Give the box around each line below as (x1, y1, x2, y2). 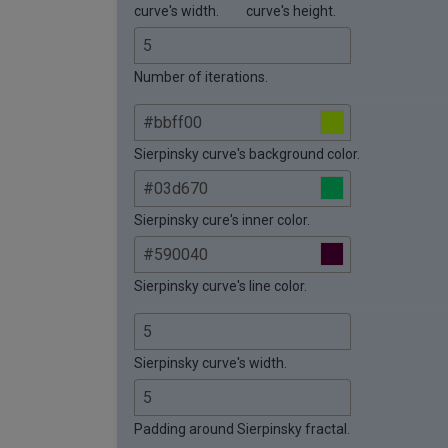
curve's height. (246, 2, 336, 19)
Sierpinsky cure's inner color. (134, 211, 310, 228)
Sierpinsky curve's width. (134, 354, 287, 371)
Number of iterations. (134, 68, 268, 85)
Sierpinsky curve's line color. (134, 277, 307, 294)
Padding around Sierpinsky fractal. (134, 420, 350, 437)
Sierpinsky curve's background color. (134, 145, 360, 162)
